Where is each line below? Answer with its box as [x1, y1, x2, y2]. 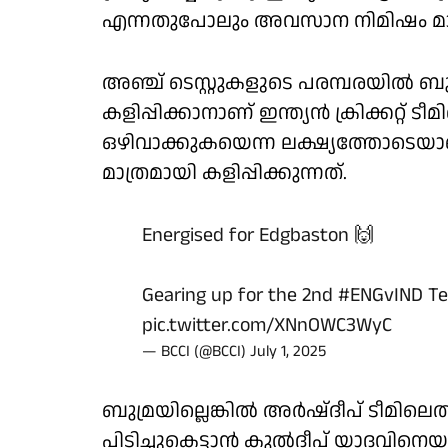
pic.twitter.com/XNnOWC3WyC [142, 311, 392, 339]
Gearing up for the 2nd [142, 281, 338, 309]
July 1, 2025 [250, 340, 326, 363]
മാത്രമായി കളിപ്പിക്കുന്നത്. [102, 159, 347, 187]
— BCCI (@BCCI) [142, 340, 250, 363]
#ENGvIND [338, 281, 423, 309]
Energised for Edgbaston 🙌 [142, 221, 374, 249]
